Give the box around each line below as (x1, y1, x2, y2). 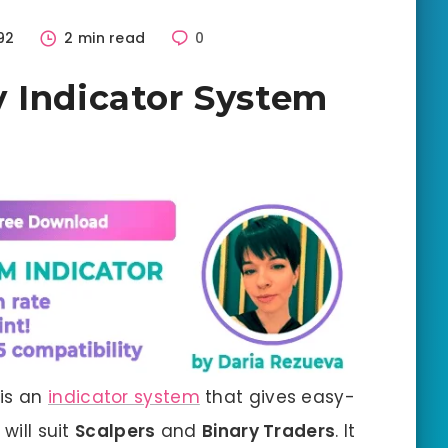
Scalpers (75, 418, 156, 443)
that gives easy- (199, 384, 355, 409)
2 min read (60, 27, 150, 48)
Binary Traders (202, 418, 336, 443)
